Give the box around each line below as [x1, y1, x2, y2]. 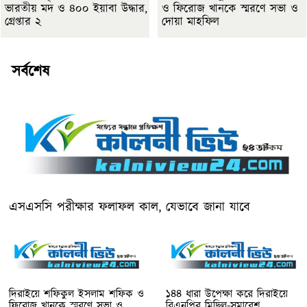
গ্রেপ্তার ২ [5, 13, 41, 30]
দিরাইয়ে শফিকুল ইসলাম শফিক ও [9, 286, 144, 302]
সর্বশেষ [12, 60, 49, 82]
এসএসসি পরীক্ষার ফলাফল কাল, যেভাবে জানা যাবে [9, 197, 250, 217]
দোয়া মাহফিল [162, 13, 219, 30]
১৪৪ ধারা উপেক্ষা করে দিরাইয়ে [166, 286, 288, 302]
